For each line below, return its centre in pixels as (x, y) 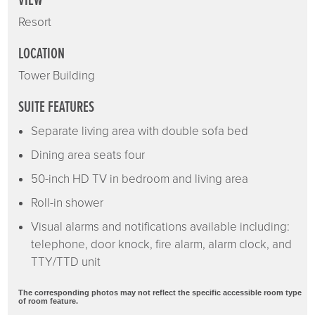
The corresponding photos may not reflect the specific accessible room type (160, 292)
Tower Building (57, 75)
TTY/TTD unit (66, 262)
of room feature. (49, 301)
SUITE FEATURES (57, 107)
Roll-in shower (67, 202)
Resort (35, 22)
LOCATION (42, 54)
